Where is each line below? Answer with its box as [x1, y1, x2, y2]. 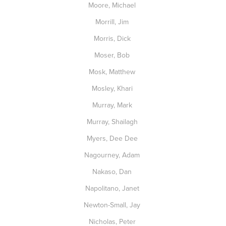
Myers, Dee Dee [86, 133, 140, 143]
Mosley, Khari [91, 83, 135, 93]
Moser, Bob [94, 50, 132, 60]
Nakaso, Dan [92, 166, 134, 177]
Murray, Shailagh [86, 117, 140, 127]
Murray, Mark [92, 100, 134, 110]
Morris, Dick [93, 33, 133, 43]
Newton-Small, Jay [84, 200, 142, 210]
